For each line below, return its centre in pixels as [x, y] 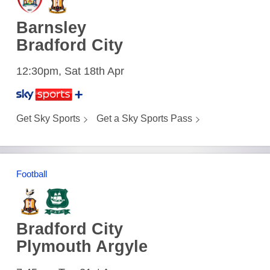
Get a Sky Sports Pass [144, 119]
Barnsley [51, 27]
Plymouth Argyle [82, 247]
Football [31, 174]
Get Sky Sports [48, 119]
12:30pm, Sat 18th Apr [70, 71]
